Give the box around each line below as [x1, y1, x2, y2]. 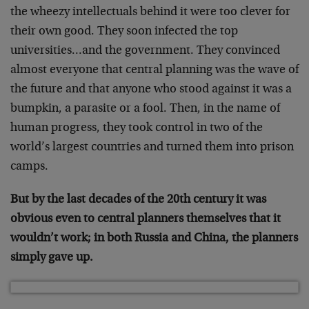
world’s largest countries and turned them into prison [10, 141, 294, 154]
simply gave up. [10, 252, 93, 264]
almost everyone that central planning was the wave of [10, 64, 299, 77]
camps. [10, 161, 48, 173]
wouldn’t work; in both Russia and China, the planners [10, 232, 298, 245]
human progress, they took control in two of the [10, 122, 263, 134]
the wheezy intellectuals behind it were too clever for [10, 6, 290, 19]
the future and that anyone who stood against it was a [10, 83, 292, 96]
